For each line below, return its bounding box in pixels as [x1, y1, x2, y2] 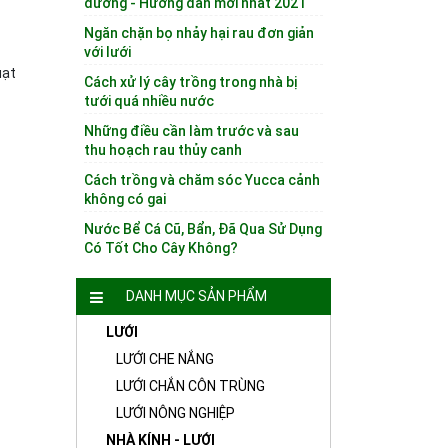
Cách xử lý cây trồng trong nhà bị [84, 74, 297, 90]
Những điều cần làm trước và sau [84, 123, 299, 139]
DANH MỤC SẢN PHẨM [126, 288, 267, 304]
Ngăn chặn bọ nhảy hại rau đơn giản [84, 25, 314, 41]
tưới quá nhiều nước [84, 93, 214, 109]
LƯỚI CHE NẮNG [116, 351, 214, 367]
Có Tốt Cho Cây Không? [84, 240, 238, 256]
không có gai [84, 191, 166, 207]
